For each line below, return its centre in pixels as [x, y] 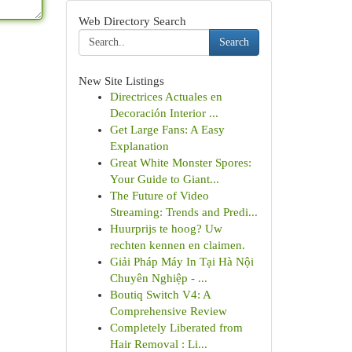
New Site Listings [121, 81]
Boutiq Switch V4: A [160, 295]
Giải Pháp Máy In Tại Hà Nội [181, 262]
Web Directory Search [132, 21]
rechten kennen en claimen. [177, 245]
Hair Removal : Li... [158, 344]
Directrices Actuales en [166, 97]
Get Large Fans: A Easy [167, 130]
